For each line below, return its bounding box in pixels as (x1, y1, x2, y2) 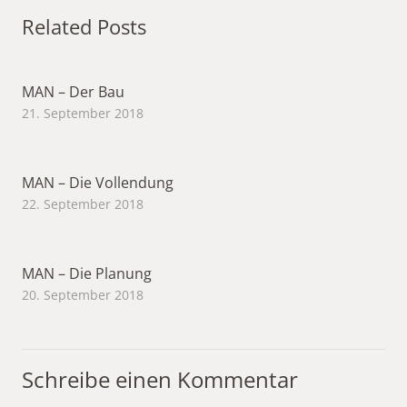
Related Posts (22, 12, 146, 40)
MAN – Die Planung (22, 263, 152, 283)
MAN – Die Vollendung (22, 172, 174, 193)
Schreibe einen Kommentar (22, 363, 303, 394)
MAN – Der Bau (22, 81, 124, 102)
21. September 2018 (22, 104, 144, 122)
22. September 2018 (22, 194, 144, 213)
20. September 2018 (22, 285, 144, 303)
